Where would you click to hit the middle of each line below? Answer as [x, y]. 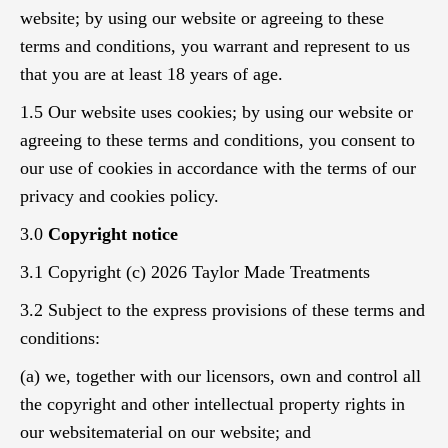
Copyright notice [113, 234]
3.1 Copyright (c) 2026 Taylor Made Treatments [195, 272]
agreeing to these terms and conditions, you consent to [217, 140]
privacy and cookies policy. [119, 196]
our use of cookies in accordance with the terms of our [218, 168]
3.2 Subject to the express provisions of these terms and [222, 310]
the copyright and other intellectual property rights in [212, 404]
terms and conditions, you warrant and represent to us [215, 46]
